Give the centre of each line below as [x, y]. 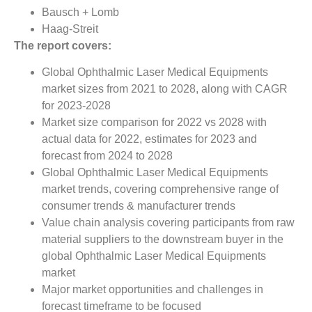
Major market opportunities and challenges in [153, 290]
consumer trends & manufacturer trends [139, 206]
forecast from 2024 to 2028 [107, 156]
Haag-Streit [70, 29]
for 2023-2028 [76, 106]
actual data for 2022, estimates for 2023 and [149, 139]
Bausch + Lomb [80, 12]
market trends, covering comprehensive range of [160, 189]
